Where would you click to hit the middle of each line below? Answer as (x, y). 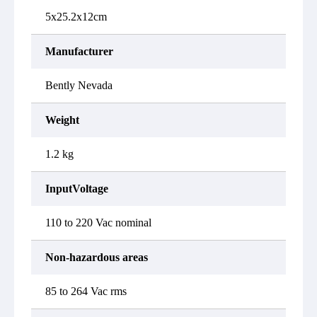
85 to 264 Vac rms (86, 291)
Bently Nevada (79, 85)
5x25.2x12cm (76, 17)
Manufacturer (79, 51)
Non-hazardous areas (97, 257)
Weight (62, 120)
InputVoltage (77, 189)
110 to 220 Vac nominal (98, 223)
